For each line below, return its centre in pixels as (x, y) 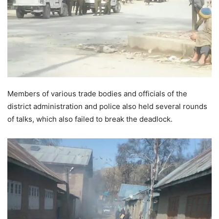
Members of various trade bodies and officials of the (97, 94)
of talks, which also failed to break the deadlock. (90, 119)
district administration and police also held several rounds (107, 107)
